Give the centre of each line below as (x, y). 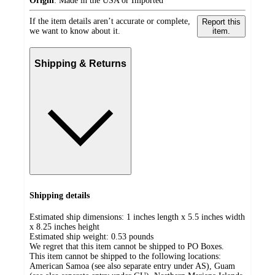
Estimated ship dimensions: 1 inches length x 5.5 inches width (137, 217)
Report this (221, 21)
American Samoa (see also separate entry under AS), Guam (132, 266)
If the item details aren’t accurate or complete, (110, 21)
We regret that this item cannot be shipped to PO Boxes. (127, 247)
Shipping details (60, 196)
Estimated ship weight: (70, 237)
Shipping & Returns (80, 64)
